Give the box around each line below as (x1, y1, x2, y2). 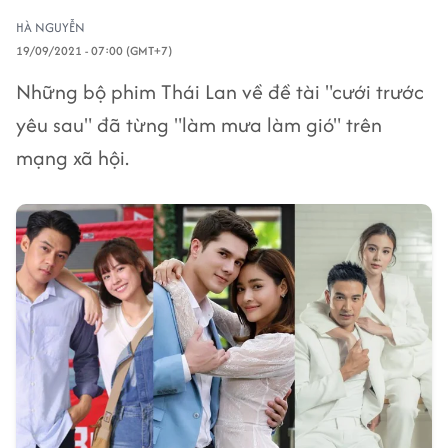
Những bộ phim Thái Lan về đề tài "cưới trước (16, 77, 424, 106)
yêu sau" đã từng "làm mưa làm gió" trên (16, 110, 382, 139)
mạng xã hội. (16, 143, 129, 172)
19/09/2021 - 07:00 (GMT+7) (16, 42, 172, 59)
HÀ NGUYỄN (16, 18, 85, 37)
